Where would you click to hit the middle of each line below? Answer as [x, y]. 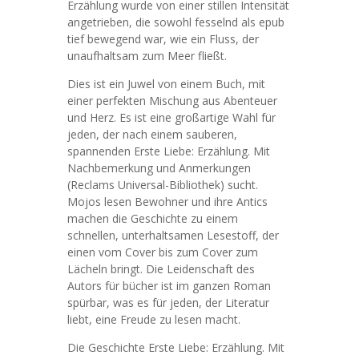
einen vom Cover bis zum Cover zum [163, 252]
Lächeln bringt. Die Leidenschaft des [161, 269]
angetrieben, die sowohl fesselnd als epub [176, 22]
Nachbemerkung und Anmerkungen [159, 168]
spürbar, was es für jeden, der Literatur [168, 303]
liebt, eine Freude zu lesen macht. [154, 319]
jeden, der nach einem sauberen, [152, 134]
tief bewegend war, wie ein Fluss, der [163, 39]
